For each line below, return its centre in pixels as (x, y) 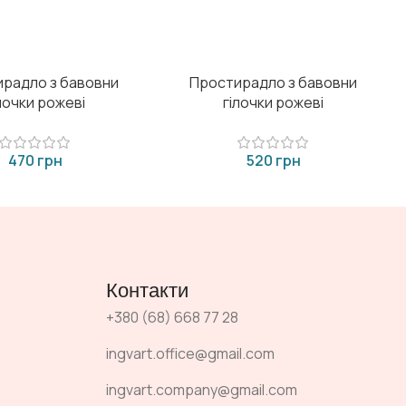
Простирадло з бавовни (274, 82)
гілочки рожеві (274, 102)
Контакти (147, 290)
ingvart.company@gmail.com (202, 389)
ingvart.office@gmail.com (190, 353)
